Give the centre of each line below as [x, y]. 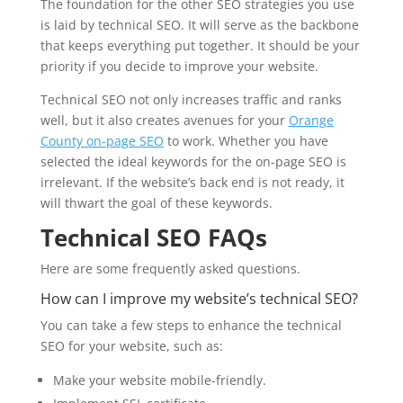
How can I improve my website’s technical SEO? [199, 298]
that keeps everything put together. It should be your [200, 45]
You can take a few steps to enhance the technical [191, 325]
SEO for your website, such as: [131, 345]
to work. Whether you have [246, 140]
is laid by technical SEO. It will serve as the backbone [199, 24]
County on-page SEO [102, 140]
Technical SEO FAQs [153, 237]
